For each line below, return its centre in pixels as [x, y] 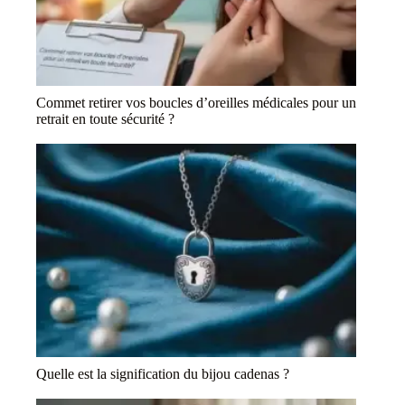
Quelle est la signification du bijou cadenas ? [163, 374]
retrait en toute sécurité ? [105, 119]
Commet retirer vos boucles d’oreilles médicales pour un [196, 103]
